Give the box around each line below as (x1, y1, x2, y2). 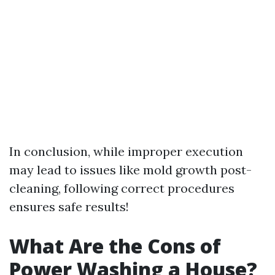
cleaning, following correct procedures (9, 180, 234, 196)
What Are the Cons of (9, 233, 221, 259)
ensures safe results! (9, 199, 129, 214)
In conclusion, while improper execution (9, 144, 243, 159)
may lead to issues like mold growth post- (9, 162, 252, 177)
